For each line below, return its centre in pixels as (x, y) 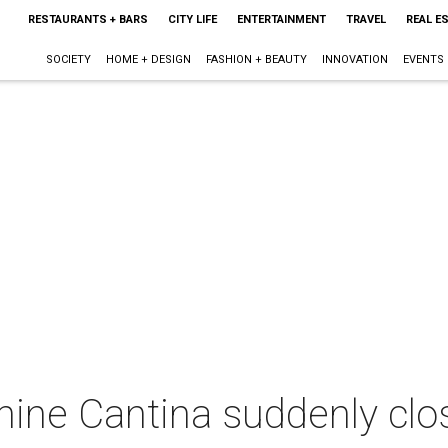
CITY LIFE (192, 19)
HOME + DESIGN (148, 59)
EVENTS (423, 59)
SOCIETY (68, 59)
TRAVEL (365, 19)
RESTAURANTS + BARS (87, 19)
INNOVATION (354, 59)
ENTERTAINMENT (281, 19)
